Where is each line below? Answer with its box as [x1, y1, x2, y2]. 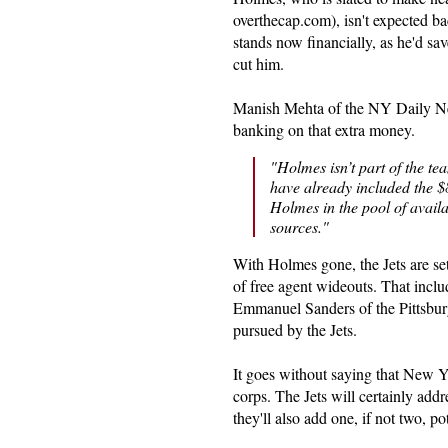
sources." [270, 216, 329, 237]
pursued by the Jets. [233, 319, 357, 340]
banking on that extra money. [233, 119, 415, 140]
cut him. [233, 53, 284, 74]
